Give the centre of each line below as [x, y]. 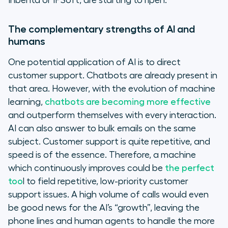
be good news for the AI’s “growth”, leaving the [104, 208]
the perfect [190, 168]
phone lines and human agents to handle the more [111, 221]
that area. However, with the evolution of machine [112, 89]
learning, [26, 102]
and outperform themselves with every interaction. [112, 115]
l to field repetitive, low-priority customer [106, 181]
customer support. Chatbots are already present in [113, 76]
